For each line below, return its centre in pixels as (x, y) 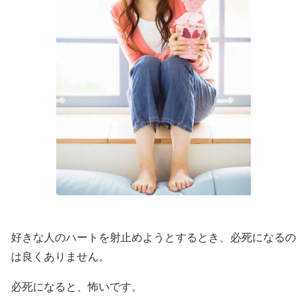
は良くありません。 (60, 256)
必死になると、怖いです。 (77, 286)
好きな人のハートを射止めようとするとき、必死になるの (153, 237)
